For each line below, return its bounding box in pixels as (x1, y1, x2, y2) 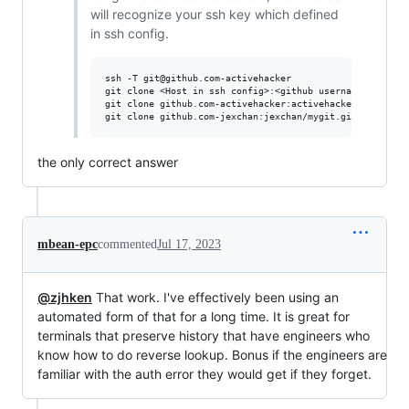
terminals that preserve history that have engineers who (37, 328, 370, 344)
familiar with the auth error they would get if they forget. (37, 366, 372, 383)
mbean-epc (37, 237, 98, 252)
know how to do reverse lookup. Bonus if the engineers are (37, 347, 387, 363)
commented (98, 237, 157, 252)
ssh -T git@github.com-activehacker (104, 73, 291, 84)
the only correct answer (37, 154, 178, 171)
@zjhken (37, 289, 92, 306)
